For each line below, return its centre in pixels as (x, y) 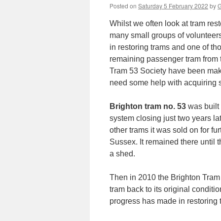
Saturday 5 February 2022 (173, 6)
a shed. (122, 154)
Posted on (123, 6)
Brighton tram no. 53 (148, 106)
